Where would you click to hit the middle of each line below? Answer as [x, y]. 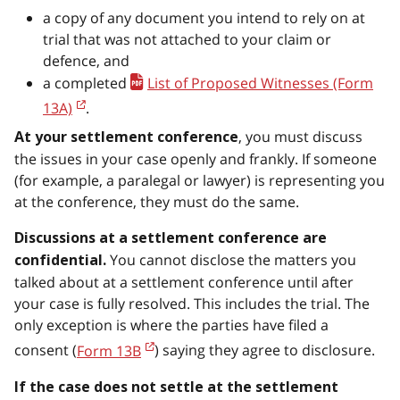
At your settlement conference [126, 137]
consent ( [46, 350]
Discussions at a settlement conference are [171, 238]
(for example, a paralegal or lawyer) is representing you [200, 181]
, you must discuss [300, 137]
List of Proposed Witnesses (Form [260, 83]
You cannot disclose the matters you [231, 260]
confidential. [60, 261]
